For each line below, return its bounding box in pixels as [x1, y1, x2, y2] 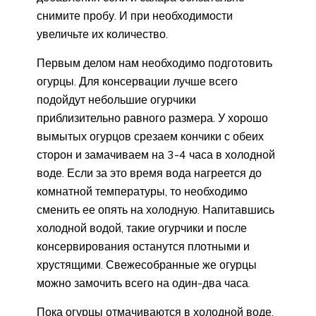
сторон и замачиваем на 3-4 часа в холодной [37, 147, 275, 162]
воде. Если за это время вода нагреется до [37, 166, 262, 181]
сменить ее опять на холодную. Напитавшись [37, 202, 274, 217]
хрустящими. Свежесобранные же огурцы [37, 257, 257, 272]
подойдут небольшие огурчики [37, 92, 196, 107]
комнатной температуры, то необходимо [37, 184, 248, 199]
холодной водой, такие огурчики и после [37, 221, 247, 236]
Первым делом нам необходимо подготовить [37, 56, 272, 71]
